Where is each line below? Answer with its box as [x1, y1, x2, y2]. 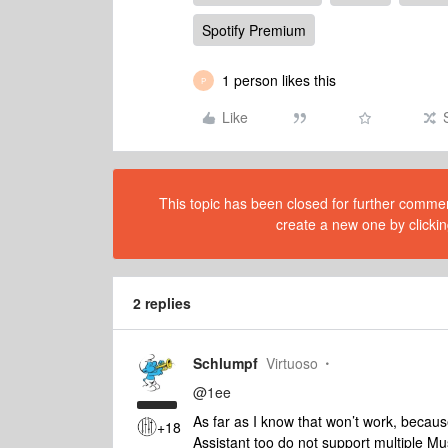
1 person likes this [222, 70, 336, 90]
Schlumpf [193, 353, 258, 373]
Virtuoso [266, 353, 318, 373]
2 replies [133, 293, 191, 313]
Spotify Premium [202, 20, 306, 40]
